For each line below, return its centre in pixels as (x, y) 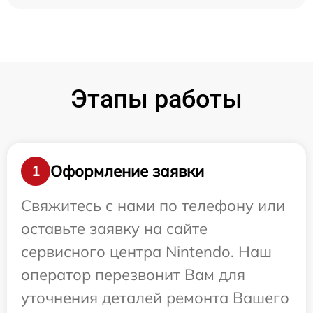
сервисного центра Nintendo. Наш (146, 252)
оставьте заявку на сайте (114, 229)
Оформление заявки (127, 171)
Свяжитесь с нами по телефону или (153, 206)
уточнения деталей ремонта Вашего (155, 298)
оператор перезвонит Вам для (133, 275)
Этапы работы (156, 100)
